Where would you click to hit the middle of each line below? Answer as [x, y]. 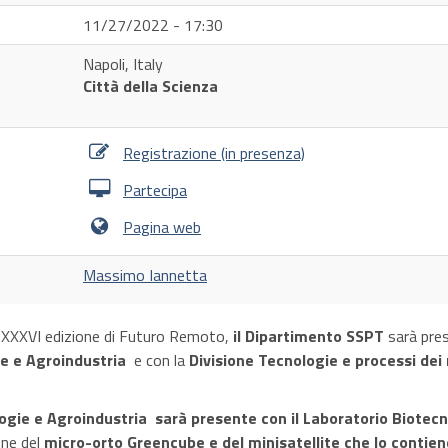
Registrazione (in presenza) [214, 153]
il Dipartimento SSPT [308, 336]
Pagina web [162, 227]
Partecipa [155, 190]
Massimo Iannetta [145, 275]
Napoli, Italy [123, 64]
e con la [157, 360]
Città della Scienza [150, 86]
